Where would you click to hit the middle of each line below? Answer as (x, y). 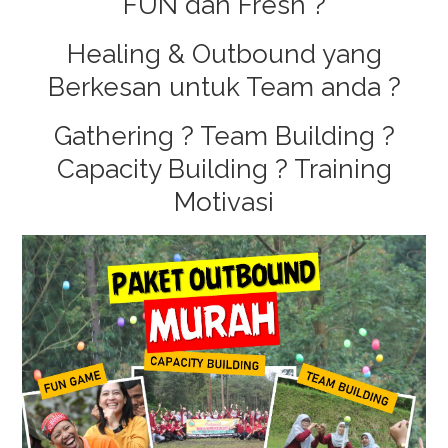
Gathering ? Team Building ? (224, 136)
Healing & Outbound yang (224, 54)
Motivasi (224, 202)
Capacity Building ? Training (224, 169)
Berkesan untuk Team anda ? (224, 87)
